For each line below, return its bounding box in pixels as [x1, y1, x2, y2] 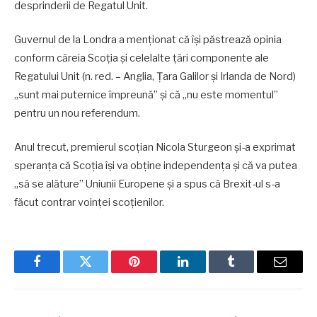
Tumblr [230, 265, 268, 279]
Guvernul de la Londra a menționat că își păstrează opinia [14, 33, 282, 46]
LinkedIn [181, 265, 229, 279]
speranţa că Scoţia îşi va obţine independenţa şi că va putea [14, 158, 297, 172]
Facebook [35, 265, 86, 279]
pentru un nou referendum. [14, 106, 140, 120]
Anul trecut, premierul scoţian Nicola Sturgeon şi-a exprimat [14, 140, 296, 154]
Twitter [84, 265, 122, 279]
